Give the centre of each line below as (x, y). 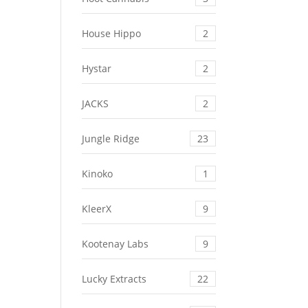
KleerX (97, 209)
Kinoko (98, 174)
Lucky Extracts (114, 279)
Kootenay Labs (115, 244)
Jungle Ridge (111, 139)
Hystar (97, 69)
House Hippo (112, 34)
